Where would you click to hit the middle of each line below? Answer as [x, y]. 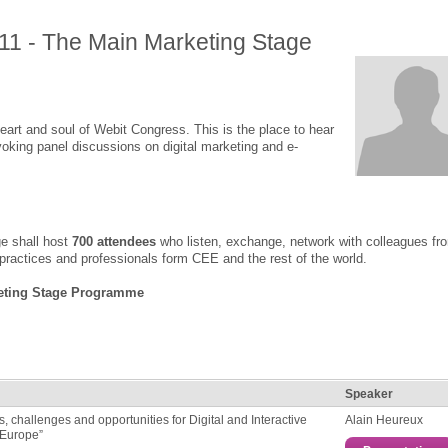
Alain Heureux [385, 419]
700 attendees [114, 241]
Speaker [369, 393]
